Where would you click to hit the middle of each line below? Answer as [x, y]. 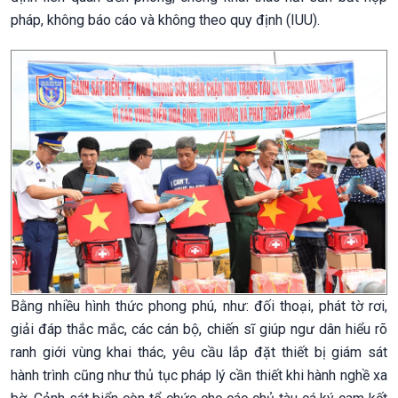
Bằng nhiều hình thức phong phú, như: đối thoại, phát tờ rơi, [199, 306]
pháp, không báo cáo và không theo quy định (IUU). [165, 20]
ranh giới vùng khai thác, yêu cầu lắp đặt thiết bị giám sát [199, 352]
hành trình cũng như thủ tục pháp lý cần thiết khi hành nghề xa [199, 375]
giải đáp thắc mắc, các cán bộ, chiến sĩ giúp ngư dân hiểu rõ [199, 329]
